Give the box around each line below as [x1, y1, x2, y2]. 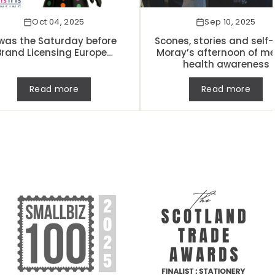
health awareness [182, 57, 269, 71]
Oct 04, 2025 [32, 15, 85, 28]
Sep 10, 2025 [204, 15, 256, 28]
